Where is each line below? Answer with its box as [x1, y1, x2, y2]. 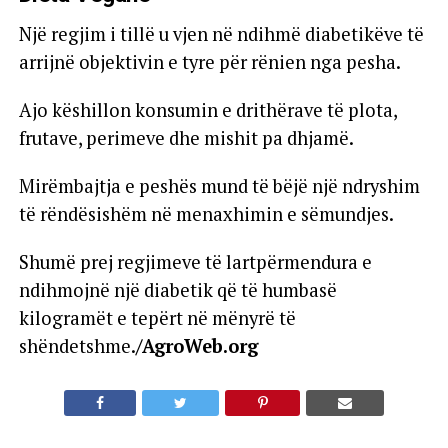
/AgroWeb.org [135, 333, 258, 358]
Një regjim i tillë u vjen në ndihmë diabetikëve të [18, 21, 424, 46]
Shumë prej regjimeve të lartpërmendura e [18, 249, 372, 274]
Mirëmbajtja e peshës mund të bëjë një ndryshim [18, 173, 420, 198]
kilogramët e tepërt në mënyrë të [18, 305, 296, 330]
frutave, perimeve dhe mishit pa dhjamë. [18, 125, 354, 150]
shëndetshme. [18, 333, 136, 358]
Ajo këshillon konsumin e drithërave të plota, [18, 97, 397, 122]
